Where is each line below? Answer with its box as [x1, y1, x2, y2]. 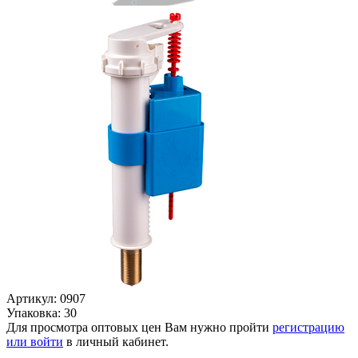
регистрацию [272, 320, 344, 334]
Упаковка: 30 [6, 305, 77, 320]
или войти [6, 334, 63, 348]
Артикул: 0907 [6, 291, 86, 305]
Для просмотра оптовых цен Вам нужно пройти [6, 320, 272, 334]
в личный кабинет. [63, 334, 169, 348]
